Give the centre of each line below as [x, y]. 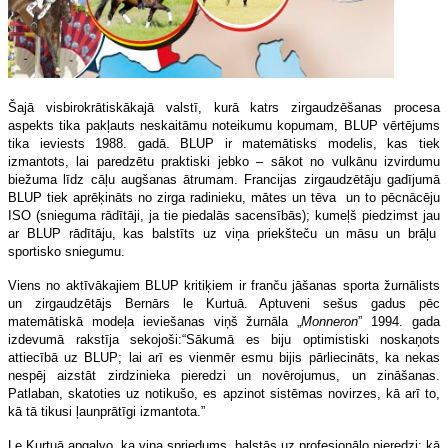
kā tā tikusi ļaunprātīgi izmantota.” [106, 411]
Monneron [330, 321]
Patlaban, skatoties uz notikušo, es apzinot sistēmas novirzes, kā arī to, [224, 393]
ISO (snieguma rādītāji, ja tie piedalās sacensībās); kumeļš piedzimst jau [224, 215]
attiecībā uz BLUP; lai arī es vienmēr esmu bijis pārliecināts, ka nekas [224, 357]
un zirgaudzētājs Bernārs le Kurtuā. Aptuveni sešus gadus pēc [224, 303]
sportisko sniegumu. [66, 251]
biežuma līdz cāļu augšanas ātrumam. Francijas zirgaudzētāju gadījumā [224, 179]
